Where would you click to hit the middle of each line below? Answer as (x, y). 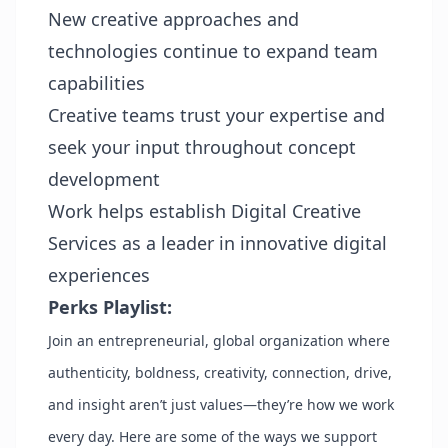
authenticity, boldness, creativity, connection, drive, (220, 372)
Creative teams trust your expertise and (216, 115)
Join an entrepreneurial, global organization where (219, 340)
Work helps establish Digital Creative (204, 211)
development (104, 179)
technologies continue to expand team (213, 51)
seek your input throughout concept (202, 147)
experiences (99, 275)
